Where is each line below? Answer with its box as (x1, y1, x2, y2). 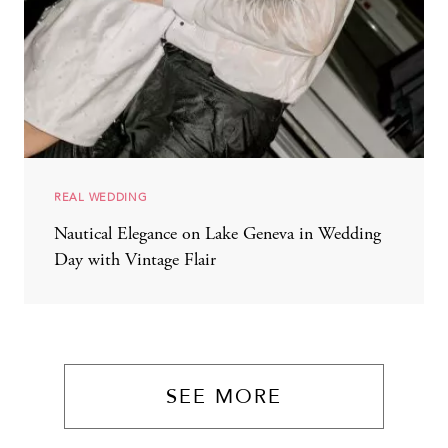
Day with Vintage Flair (54, 251, 216, 270)
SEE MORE (166, 382, 282, 410)
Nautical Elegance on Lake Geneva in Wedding (54, 225, 381, 244)
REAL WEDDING (54, 188, 148, 206)
